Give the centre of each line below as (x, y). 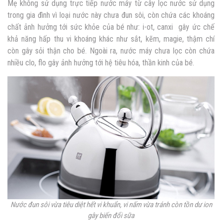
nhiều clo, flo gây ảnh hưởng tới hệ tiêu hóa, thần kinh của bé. (101, 63)
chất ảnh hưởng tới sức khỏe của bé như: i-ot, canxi (92, 27)
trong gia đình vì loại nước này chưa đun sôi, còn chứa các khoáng (111, 15)
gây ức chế (195, 27)
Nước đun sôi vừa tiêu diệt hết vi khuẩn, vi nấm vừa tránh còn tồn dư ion (111, 205)
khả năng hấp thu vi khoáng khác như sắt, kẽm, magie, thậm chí (111, 39)
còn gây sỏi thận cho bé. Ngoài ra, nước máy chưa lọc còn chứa (111, 51)
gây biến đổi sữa (111, 216)
